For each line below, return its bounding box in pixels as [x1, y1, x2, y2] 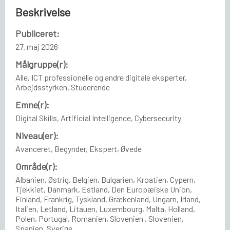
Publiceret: [15, 27, 60, 39]
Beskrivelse [15, 5, 70, 18]
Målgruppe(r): [15, 58, 68, 70]
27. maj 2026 [15, 41, 58, 51]
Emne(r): [15, 99, 49, 110]
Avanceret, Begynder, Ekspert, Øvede [15, 143, 142, 154]
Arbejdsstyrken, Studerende [15, 82, 110, 92]
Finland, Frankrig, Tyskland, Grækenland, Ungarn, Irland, [15, 194, 201, 204]
